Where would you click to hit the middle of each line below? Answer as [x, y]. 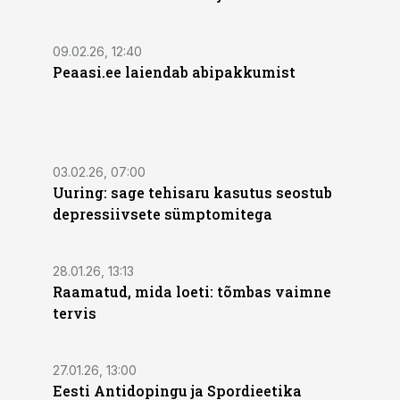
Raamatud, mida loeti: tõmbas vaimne [192, 292]
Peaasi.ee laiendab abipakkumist [174, 72]
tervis [75, 313]
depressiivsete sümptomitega [162, 214]
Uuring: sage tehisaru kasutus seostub [192, 192]
